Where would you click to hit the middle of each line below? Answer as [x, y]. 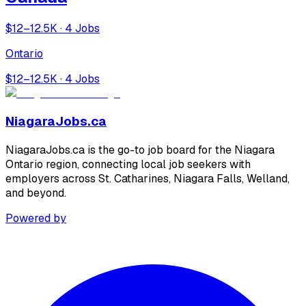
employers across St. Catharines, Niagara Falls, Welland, [148, 179]
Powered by [36, 219]
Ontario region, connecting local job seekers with [128, 165]
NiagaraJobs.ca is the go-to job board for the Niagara [140, 150]
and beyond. [36, 193]
